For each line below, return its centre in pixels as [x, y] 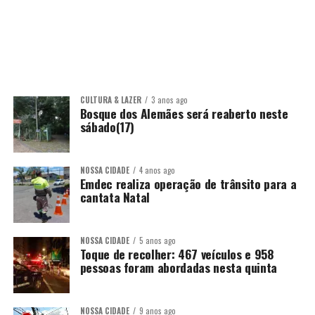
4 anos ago [157, 170]
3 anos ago [169, 100]
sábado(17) [107, 127]
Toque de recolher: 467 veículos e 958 [177, 254]
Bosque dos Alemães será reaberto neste [184, 113]
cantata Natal [115, 197]
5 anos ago [157, 240]
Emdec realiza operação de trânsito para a [188, 184]
